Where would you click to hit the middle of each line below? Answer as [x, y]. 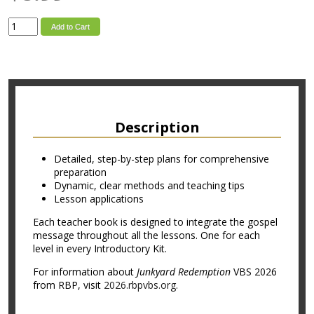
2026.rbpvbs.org [140, 285]
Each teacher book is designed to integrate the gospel [155, 221]
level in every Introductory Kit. [100, 248]
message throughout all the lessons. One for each [146, 235]
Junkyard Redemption [184, 271]
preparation [80, 172]
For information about [85, 271]
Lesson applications [99, 198]
